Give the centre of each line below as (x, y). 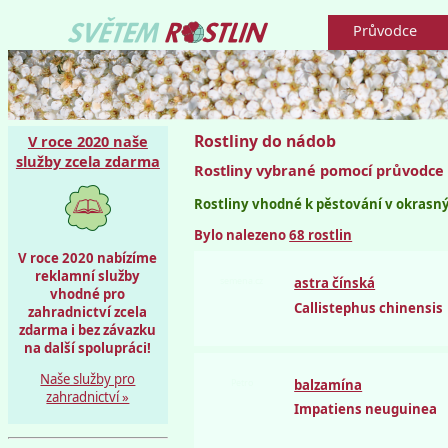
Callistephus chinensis (369, 307)
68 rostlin (321, 235)
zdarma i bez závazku (88, 329)
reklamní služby (88, 275)
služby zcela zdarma (87, 161)
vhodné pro (88, 293)
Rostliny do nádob (265, 141)
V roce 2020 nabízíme (88, 257)
